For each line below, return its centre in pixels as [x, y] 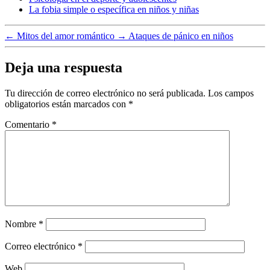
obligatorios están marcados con [67, 104]
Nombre [22, 224]
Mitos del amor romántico [66, 36]
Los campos [231, 93]
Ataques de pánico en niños [181, 36]
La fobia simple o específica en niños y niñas [114, 9]
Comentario [28, 124]
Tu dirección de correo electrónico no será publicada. [105, 93]
